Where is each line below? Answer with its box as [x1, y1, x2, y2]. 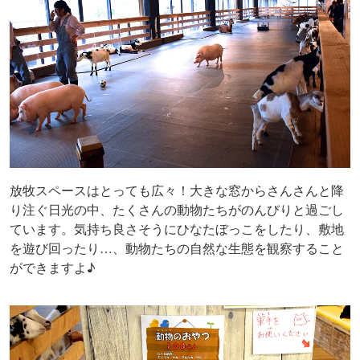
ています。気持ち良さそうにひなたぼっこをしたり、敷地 [10, 219, 344, 239]
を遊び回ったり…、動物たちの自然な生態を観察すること [10, 239, 344, 258]
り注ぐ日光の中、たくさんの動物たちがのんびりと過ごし [10, 200, 344, 219]
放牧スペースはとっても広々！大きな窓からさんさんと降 [10, 181, 344, 200]
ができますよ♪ [10, 258, 96, 277]
